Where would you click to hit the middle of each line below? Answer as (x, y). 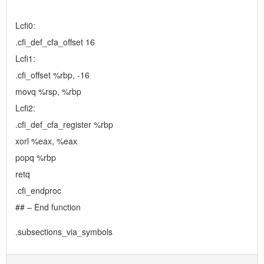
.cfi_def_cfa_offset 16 (55, 42)
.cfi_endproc (38, 191)
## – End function (48, 207)
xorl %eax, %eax (46, 141)
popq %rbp (36, 158)
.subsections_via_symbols (64, 232)
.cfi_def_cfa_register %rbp (64, 125)
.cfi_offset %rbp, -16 (52, 75)
